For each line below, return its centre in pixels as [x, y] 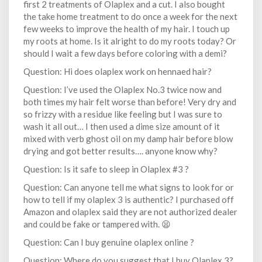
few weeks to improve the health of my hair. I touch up [127, 29]
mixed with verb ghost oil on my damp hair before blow [128, 139]
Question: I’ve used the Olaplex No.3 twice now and [123, 89]
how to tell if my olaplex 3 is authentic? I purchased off [129, 199]
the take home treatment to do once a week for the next [130, 16]
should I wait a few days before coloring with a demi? [125, 53]
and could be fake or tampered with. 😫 [97, 224]
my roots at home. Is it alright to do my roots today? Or [130, 41]
